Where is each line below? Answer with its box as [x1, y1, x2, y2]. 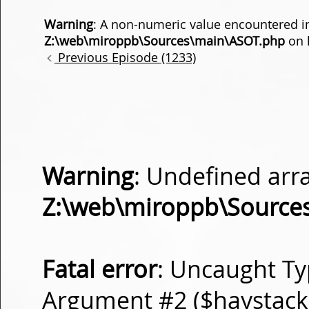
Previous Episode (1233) [54, 49, 196, 66]
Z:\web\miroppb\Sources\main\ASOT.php [44, 32, 285, 49]
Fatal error [42, 254, 157, 285]
